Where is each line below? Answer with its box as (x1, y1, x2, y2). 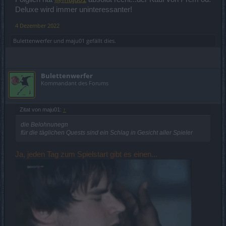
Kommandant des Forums (41, 79, 108, 87)
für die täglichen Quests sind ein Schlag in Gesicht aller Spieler (21, 129, 193, 136)
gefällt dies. (85, 36, 116, 44)
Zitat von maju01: (20, 106, 63, 112)
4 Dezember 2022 (15, 21, 60, 29)
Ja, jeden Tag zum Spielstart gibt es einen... (15, 150, 157, 159)
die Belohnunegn (21, 121, 68, 128)
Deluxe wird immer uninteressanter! (15, 5, 132, 14)
